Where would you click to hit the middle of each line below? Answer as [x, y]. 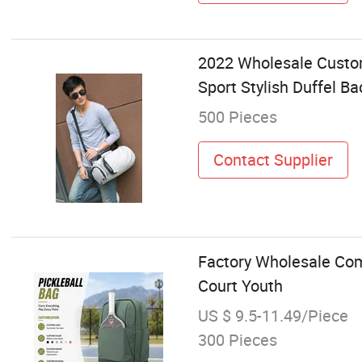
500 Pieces [237, 117]
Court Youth [240, 285]
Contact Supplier [273, 159]
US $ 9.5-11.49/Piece [273, 315]
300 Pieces [237, 339]
